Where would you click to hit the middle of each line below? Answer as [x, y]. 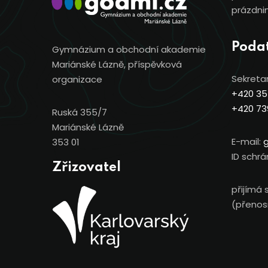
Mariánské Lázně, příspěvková [117, 64]
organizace [77, 79]
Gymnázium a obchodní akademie [129, 49]
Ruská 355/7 [80, 112]
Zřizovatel [86, 167]
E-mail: [246, 141]
